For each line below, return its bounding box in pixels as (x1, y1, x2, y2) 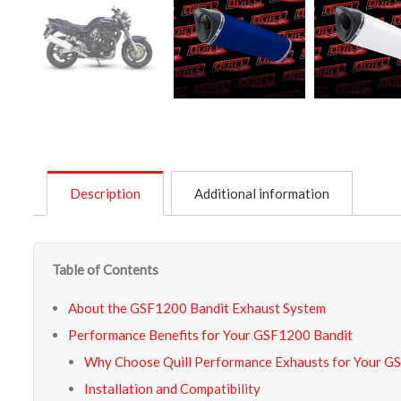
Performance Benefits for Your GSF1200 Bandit (68, 326, 353, 343)
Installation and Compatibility (84, 380, 260, 397)
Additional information (194, 184, 329, 201)
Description (70, 184, 141, 201)
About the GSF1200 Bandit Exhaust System (68, 299, 326, 316)
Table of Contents (52, 260, 158, 277)
